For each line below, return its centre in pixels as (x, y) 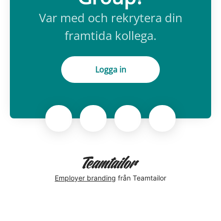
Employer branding (85, 178)
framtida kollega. (110, 36)
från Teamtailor (141, 178)
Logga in (110, 70)
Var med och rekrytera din (110, 18)
